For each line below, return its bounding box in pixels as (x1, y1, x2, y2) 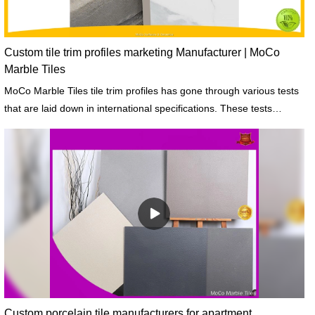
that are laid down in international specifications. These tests (4, 103, 272, 115)
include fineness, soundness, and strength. (4, 120, 195, 132)
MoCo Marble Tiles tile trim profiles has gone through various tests (4, 85, 299, 97)
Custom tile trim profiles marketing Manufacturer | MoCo (4, 46, 280, 59)
